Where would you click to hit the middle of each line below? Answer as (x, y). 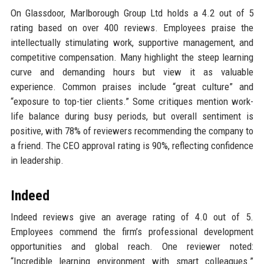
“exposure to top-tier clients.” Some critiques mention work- (132, 102)
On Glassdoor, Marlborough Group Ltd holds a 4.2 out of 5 (132, 13)
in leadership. (37, 161)
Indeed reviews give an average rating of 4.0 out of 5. (132, 217)
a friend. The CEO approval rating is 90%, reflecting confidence (132, 146)
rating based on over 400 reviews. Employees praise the (132, 28)
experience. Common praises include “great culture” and (132, 87)
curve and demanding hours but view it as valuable (132, 72)
